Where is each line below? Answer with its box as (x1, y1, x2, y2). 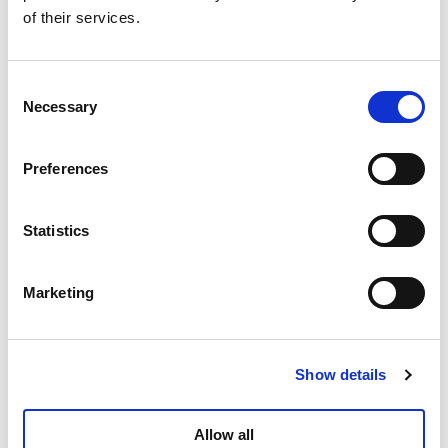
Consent (7, 78, 63, 96)
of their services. (23, 9, 140, 27)
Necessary (23, 98, 97, 116)
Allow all (194, 426, 254, 444)
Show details (295, 365, 387, 383)
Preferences (23, 160, 109, 178)
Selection (7, 102, 68, 120)
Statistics (23, 222, 89, 240)
